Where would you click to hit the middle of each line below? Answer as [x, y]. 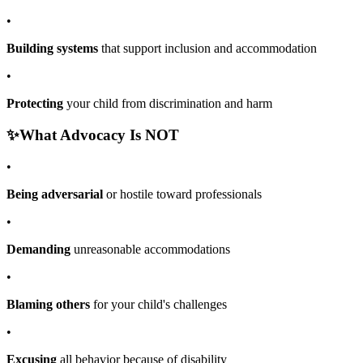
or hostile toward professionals [182, 194]
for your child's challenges [158, 304]
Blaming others [48, 304]
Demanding [38, 249]
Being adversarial [55, 194]
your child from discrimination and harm [168, 104]
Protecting [35, 104]
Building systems [52, 49]
